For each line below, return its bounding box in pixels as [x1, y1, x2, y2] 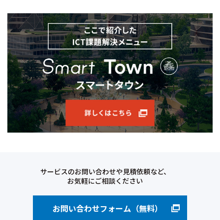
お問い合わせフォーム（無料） [53, 202, 163, 214]
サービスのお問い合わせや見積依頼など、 [40, 166, 170, 176]
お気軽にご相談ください [67, 175, 143, 186]
